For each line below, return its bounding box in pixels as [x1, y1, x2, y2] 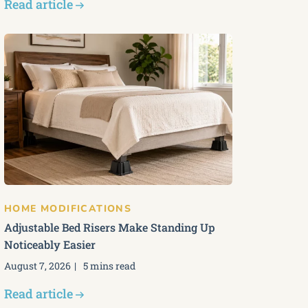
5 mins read [83, 259, 135, 272]
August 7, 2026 [4, 259, 71, 272]
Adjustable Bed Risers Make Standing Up [4, 220, 215, 234]
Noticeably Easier [4, 237, 96, 252]
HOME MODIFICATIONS [4, 202, 132, 215]
